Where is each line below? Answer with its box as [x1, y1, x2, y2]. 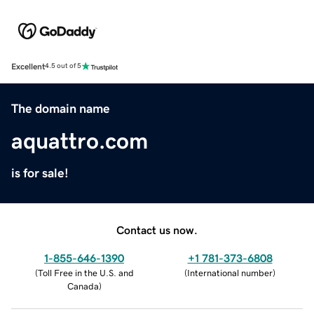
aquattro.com [11, 129, 148, 152]
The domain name [11, 102, 110, 115]
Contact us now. [116, 224, 198, 235]
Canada [67, 281, 99, 291]
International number [187, 268, 273, 278]
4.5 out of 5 [45, 62, 81, 70]
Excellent [11, 62, 45, 71]
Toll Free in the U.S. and [37, 268, 134, 278]
